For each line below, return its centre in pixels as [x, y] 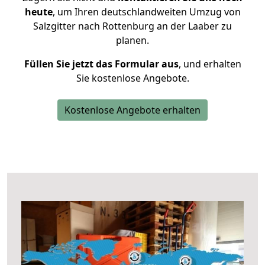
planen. [132, 40]
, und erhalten [210, 64]
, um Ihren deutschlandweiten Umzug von [146, 12]
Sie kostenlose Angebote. [132, 78]
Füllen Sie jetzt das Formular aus [101, 64]
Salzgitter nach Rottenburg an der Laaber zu [132, 26]
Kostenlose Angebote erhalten [132, 110]
